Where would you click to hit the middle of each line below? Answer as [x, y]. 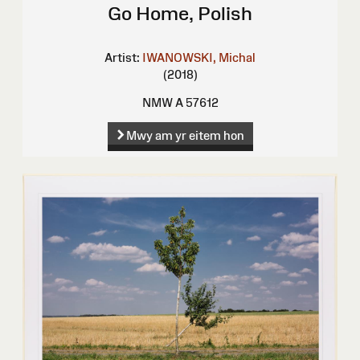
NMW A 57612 [180, 103]
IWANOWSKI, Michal [199, 58]
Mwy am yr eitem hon [185, 136]
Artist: [122, 58]
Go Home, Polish [180, 14]
